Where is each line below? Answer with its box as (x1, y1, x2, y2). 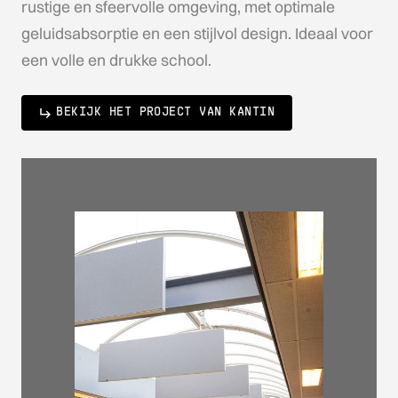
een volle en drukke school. (20, 51, 211, 70)
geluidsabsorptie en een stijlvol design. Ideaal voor (20, 24, 373, 44)
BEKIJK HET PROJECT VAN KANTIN (56, 106, 275, 118)
